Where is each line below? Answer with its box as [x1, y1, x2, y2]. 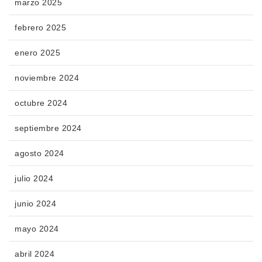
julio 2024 [15, 173, 53, 183]
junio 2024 [15, 198, 56, 208]
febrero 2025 [15, 22, 66, 32]
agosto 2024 [15, 148, 64, 158]
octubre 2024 [15, 98, 67, 108]
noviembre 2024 [15, 73, 79, 82]
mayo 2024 [15, 223, 59, 233]
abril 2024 [15, 249, 54, 258]
